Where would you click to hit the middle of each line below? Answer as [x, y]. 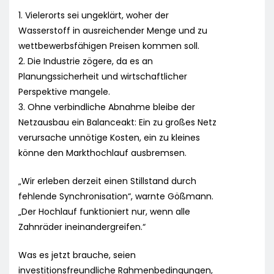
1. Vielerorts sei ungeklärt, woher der [94, 16]
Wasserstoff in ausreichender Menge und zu [113, 31]
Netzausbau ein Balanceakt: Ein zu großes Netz [117, 123]
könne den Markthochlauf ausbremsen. [102, 153]
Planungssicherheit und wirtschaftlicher [103, 77]
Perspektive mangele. [64, 92]
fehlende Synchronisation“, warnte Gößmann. [116, 197]
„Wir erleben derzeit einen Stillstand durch [107, 181]
